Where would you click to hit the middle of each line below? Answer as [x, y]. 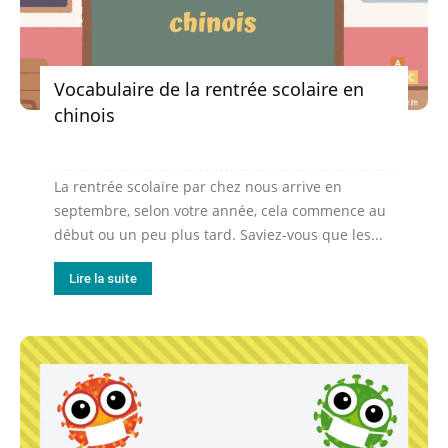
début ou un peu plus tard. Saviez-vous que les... [218, 234]
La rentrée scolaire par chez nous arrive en [198, 186]
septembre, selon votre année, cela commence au [220, 210]
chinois [84, 114]
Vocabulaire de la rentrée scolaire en [209, 88]
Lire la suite [103, 278]
